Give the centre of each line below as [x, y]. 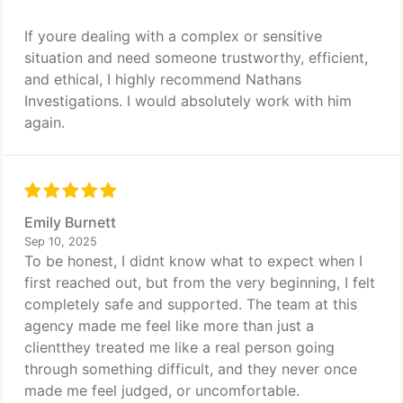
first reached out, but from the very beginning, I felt [200, 282]
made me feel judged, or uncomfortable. [162, 390]
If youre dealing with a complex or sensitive [173, 36]
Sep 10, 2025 [61, 242]
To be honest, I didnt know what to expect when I [193, 261]
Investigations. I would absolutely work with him [188, 101]
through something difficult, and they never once [191, 369]
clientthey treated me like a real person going [179, 347]
